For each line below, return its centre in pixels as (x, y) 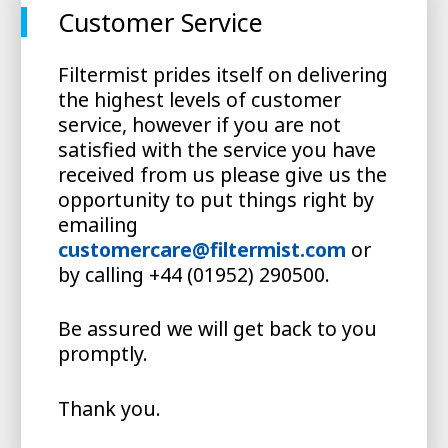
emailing (97, 224)
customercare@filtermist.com (201, 249)
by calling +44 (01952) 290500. (193, 274)
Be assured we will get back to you (217, 329)
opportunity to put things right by (215, 199)
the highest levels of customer (199, 99)
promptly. (102, 354)
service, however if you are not (199, 124)
